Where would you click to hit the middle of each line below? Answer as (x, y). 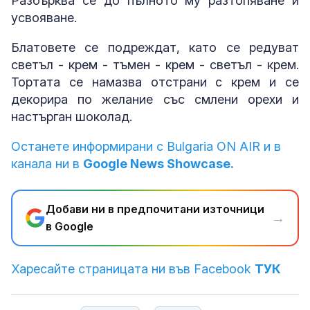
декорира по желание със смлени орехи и (155, 100)
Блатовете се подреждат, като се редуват (155, 48)
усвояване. (44, 18)
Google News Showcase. (158, 164)
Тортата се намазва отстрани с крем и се (155, 82)
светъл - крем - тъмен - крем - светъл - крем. (155, 65)
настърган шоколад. (72, 117)
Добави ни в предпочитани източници (155, 209)
